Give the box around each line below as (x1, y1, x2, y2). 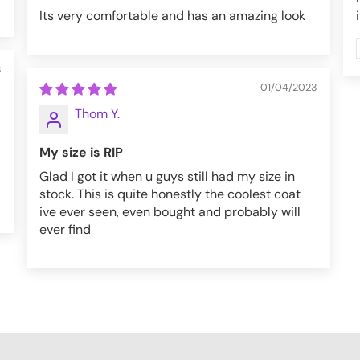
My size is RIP (39, 144, 123, 161)
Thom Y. (75, 105, 120, 122)
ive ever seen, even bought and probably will (39, 203, 301, 220)
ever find (39, 221, 91, 238)
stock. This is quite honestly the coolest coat (39, 186, 301, 202)
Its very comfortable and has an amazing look (39, 7, 305, 24)
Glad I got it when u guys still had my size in (39, 168, 295, 185)
